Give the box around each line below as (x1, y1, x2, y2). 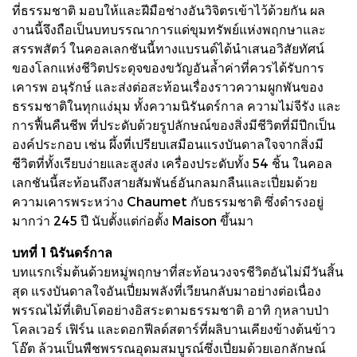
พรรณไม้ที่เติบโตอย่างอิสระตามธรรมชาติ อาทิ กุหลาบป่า (12, 301, 329, 317)
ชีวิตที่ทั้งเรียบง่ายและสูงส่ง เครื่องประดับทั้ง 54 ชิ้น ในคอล (12, 155, 332, 171)
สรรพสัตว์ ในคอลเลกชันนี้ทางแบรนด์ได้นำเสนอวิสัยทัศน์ (12, 40, 324, 56)
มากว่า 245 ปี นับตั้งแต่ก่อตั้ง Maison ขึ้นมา (12, 212, 253, 228)
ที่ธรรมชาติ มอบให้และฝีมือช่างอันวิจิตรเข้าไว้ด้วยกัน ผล (12, 2, 325, 18)
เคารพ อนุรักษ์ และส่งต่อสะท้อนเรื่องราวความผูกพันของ (12, 78, 324, 94)
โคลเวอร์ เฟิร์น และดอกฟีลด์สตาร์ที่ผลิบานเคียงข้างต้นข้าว (12, 320, 335, 336)
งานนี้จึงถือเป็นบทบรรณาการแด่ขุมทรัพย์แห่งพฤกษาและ (12, 21, 326, 37)
